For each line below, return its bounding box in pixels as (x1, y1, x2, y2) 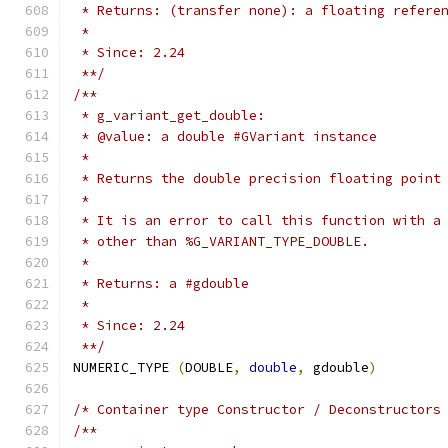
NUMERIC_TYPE (73, 359, 177, 376)
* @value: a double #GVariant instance (73, 128, 377, 145)
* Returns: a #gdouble (73, 275, 249, 292)
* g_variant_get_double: (73, 107, 265, 124)
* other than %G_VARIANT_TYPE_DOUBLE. (73, 233, 369, 250)
